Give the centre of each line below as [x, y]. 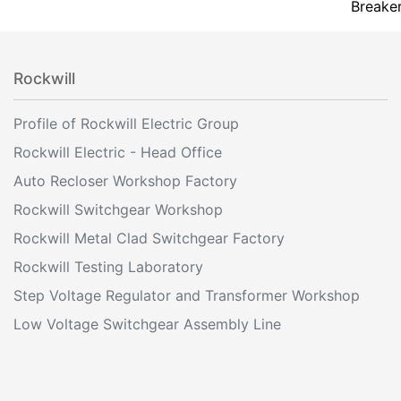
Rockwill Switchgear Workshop [118, 209]
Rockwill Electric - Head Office [118, 152]
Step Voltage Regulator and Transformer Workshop [187, 295]
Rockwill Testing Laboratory [108, 266]
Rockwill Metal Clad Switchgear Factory [149, 238]
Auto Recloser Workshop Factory [125, 180]
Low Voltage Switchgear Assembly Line [147, 324]
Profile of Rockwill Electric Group [126, 123]
